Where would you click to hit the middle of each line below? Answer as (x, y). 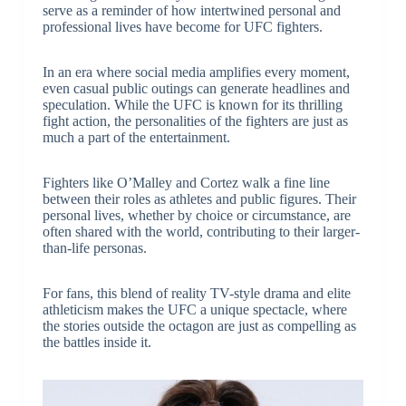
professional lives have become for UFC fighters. (182, 27)
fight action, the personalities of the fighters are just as (195, 121)
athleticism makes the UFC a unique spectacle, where (194, 310)
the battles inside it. (97, 343)
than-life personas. (94, 248)
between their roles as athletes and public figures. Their (199, 199)
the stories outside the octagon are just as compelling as (199, 326)
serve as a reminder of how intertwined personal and (191, 11)
